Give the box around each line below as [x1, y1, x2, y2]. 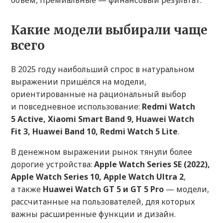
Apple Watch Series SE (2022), [94, 159, 210, 170]
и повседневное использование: [11, 101, 142, 112]
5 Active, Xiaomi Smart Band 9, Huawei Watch [11, 113, 194, 125]
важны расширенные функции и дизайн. [11, 209, 176, 220]
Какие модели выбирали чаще [11, 22, 208, 38]
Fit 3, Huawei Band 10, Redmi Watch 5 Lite [11, 126, 178, 137]
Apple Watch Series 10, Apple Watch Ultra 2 [11, 171, 184, 183]
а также [11, 184, 43, 195]
